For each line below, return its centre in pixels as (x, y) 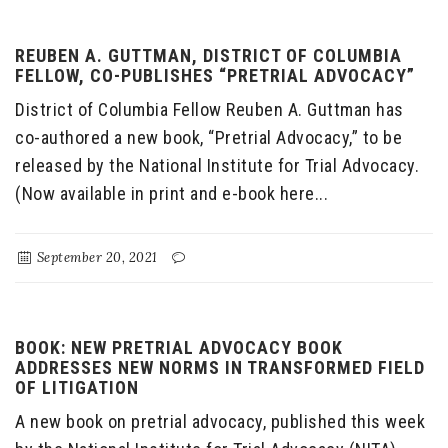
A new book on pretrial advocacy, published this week (220, 422)
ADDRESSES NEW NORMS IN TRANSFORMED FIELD (220, 368)
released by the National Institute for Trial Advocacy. (217, 166)
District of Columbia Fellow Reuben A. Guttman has (209, 110)
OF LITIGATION (77, 388)
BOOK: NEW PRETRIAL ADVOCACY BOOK (179, 348)
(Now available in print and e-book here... (171, 194)
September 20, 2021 (95, 258)
